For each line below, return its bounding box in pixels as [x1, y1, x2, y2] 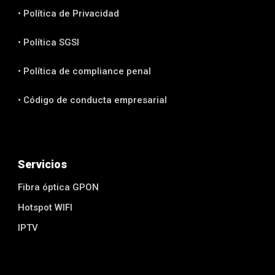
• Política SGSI [18, 36, 80, 48]
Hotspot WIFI [18, 201, 73, 213]
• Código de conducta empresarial [18, 94, 168, 106]
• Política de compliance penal [18, 65, 152, 77]
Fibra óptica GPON [18, 181, 99, 193]
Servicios [18, 157, 68, 171]
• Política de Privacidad [18, 7, 120, 19]
